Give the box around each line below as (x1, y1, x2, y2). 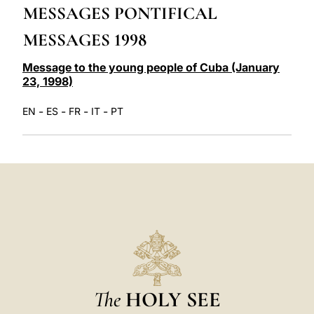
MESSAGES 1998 (23, 29, 146, 50)
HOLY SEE (125, 287, 221, 313)
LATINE (217, 3, 253, 16)
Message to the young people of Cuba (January (22, 60, 280, 74)
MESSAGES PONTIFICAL (23, 2, 217, 24)
